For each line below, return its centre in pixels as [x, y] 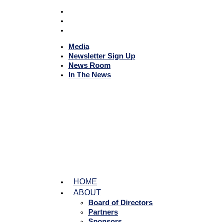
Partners [103, 212]
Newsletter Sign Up [102, 56]
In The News [90, 75]
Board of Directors [120, 202]
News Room [89, 65]
